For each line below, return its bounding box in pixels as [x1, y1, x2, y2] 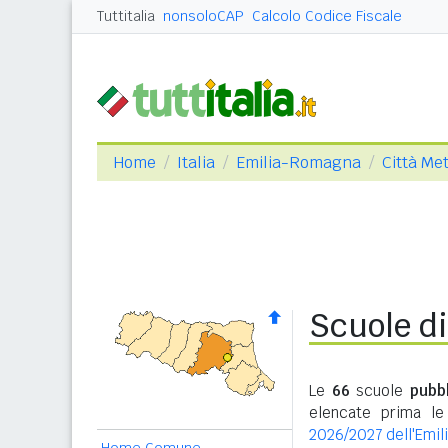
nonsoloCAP [163, 7, 244, 25]
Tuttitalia [97, 7, 155, 25]
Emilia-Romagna [236, 152, 361, 173]
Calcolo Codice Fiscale [252, 7, 402, 25]
